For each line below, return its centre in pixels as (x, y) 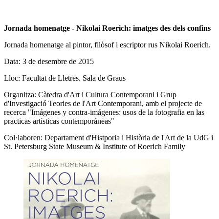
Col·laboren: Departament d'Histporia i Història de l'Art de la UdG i (109, 137)
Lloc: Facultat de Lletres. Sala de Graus (65, 78)
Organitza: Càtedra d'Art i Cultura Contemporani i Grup (90, 94)
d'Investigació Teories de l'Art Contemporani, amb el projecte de (103, 103)
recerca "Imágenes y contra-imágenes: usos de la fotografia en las (104, 112)
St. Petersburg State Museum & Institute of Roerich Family (95, 146)
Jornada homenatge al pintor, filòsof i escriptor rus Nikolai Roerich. (107, 44)
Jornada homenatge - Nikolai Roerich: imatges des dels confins (107, 28)
